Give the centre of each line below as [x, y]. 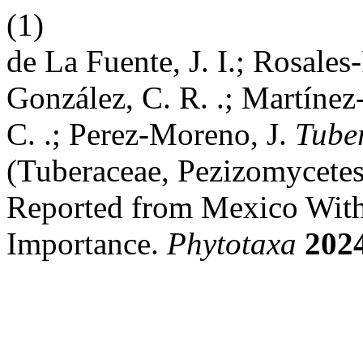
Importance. [87, 243]
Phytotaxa [232, 243]
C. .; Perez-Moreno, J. [151, 134]
